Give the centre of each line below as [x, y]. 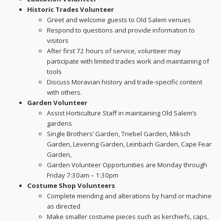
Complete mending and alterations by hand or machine [129, 196]
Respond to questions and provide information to [121, 30]
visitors [58, 40]
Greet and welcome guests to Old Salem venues [119, 19]
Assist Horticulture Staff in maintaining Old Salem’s [122, 113]
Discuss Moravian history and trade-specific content [125, 82]
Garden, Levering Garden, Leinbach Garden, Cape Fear [129, 144]
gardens [59, 123]
